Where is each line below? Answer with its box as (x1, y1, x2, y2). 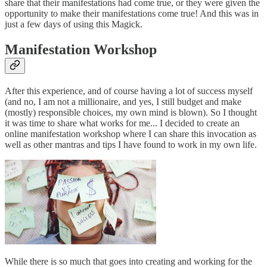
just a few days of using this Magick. (5, 18, 145, 29)
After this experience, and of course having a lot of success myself (5, 85, 253, 96)
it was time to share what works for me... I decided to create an (5, 117, 240, 128)
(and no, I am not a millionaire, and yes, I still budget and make (5, 96, 241, 107)
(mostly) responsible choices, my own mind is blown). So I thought (5, 107, 257, 117)
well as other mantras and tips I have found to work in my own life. (5, 139, 257, 150)
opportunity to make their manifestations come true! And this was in (5, 8, 259, 18)
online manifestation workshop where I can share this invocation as (5, 128, 256, 139)
